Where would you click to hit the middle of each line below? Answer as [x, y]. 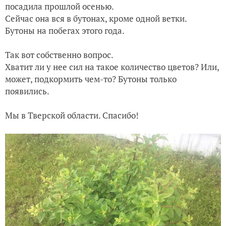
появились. [27, 91]
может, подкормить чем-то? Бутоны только [91, 79]
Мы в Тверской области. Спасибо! [72, 115]
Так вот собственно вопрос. [59, 55]
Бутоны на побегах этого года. [65, 31]
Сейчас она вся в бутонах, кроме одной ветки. [96, 18]
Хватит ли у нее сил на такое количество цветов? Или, [112, 67]
